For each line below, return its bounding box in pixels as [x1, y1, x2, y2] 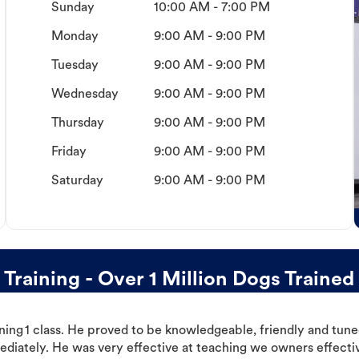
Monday [50, 30, 99, 44]
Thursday [50, 117, 104, 131]
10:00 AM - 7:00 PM [153, 2, 270, 15]
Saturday [50, 175, 103, 188]
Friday [50, 146, 87, 159]
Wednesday [50, 88, 119, 102]
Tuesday [50, 59, 99, 73]
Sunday [50, 2, 95, 15]
